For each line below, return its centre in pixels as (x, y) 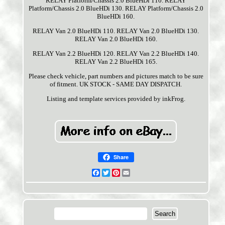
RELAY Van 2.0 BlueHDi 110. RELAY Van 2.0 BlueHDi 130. (116, 31)
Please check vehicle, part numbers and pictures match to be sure (116, 76)
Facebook (114, 173)
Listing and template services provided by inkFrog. (116, 99)
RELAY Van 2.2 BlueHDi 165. (116, 62)
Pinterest (132, 173)
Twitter (120, 173)
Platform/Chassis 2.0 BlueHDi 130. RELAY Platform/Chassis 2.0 (116, 9)
